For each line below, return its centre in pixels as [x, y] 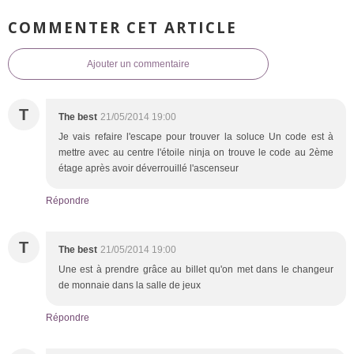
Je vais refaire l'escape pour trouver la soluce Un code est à [196, 136]
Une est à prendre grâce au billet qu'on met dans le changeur [196, 269]
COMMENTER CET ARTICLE [122, 27]
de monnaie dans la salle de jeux [130, 285]
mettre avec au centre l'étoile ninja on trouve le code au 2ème [196, 152]
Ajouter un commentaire [138, 64]
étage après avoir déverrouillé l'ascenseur [149, 168]
